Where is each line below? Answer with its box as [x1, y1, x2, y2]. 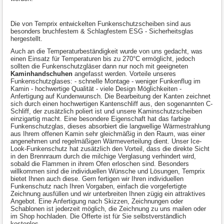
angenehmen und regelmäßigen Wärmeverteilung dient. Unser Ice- [10, 137, 201, 145]
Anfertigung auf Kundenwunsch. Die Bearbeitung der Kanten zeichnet [10, 92, 210, 100]
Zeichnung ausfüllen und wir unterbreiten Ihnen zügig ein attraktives [10, 190, 205, 197]
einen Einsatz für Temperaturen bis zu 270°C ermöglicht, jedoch [10, 55, 195, 62]
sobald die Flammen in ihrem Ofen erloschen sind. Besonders [10, 160, 189, 167]
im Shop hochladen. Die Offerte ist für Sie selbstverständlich [10, 212, 186, 220]
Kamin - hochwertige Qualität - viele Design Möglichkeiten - [10, 85, 181, 92]
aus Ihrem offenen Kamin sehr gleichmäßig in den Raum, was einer [10, 130, 205, 137]
